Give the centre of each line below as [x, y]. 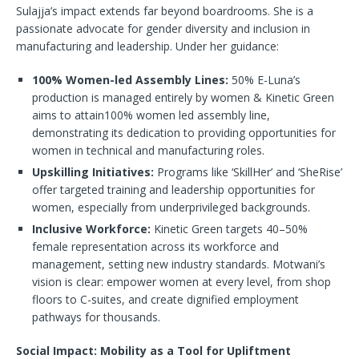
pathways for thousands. [96, 317]
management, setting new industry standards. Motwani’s [179, 264]
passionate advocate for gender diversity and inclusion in [163, 29]
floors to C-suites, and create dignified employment [165, 300]
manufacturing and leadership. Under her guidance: [147, 46]
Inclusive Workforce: [93, 229]
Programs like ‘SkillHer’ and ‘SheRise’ [250, 172]
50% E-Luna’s [266, 80]
